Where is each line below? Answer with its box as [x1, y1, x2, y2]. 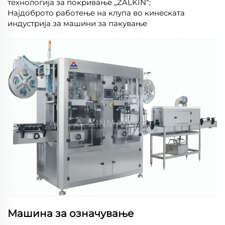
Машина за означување [8, 207, 134, 219]
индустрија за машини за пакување [8, 19, 147, 29]
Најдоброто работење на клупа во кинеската [8, 8, 185, 18]
